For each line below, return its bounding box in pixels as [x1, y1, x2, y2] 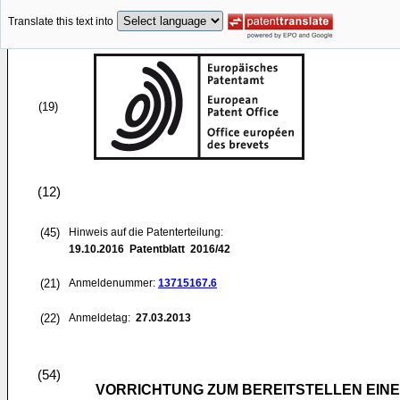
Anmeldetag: [69, 312, 133, 324]
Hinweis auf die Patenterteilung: [69, 226, 223, 238]
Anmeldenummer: [69, 277, 158, 289]
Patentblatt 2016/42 [124, 243, 230, 255]
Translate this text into [8, 15, 113, 29]
